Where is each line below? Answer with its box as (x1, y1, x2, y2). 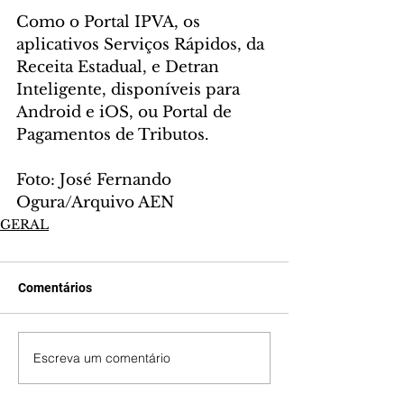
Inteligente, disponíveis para (16, 80, 244, 100)
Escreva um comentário (33, 349, 170, 366)
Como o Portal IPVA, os (16, 13, 205, 32)
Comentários (18, 280, 92, 296)
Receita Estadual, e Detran (16, 58, 224, 78)
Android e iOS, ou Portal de (16, 103, 236, 123)
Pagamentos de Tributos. (16, 125, 209, 145)
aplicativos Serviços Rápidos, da (16, 35, 269, 55)
